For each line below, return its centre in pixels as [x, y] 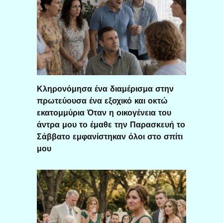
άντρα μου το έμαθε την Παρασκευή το [111, 124]
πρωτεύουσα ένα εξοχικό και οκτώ [102, 101]
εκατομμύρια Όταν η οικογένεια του [104, 112]
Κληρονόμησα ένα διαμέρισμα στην [105, 89]
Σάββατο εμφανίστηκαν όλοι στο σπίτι [110, 136]
